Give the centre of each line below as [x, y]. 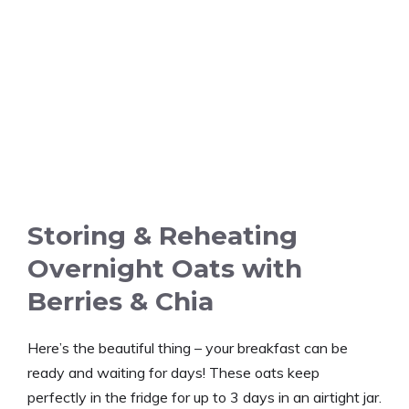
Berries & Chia [121, 301]
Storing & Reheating [163, 235]
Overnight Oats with [165, 268]
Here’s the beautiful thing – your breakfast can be [188, 347]
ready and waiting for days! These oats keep [173, 372]
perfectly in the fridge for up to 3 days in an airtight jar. [204, 397]
